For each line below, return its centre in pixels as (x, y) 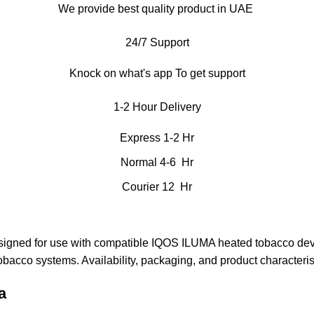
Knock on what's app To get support (157, 73)
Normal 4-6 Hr (157, 162)
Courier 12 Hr (157, 186)
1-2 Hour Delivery (157, 107)
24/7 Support (157, 42)
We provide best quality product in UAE (157, 8)
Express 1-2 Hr (157, 137)
